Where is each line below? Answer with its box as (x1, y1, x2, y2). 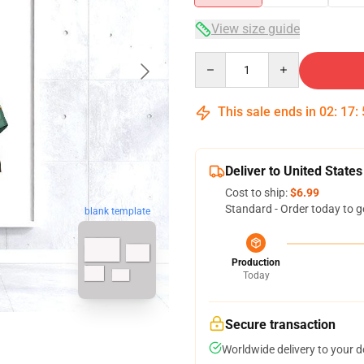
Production (232, 257, 280, 268)
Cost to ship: (225, 186, 290, 199)
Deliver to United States (225, 163, 362, 179)
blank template (84, 206, 150, 218)
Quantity (194, 53, 239, 66)
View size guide (211, 21, 300, 37)
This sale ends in (214, 104, 319, 119)
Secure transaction (225, 317, 336, 332)
